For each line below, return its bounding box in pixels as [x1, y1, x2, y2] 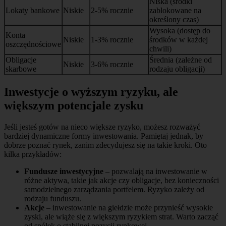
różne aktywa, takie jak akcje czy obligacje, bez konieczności [24, 176, 219, 185]
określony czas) [149, 15, 199, 24]
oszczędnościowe [6, 40, 61, 49]
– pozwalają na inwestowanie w [103, 166, 207, 176]
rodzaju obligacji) [149, 65, 205, 74]
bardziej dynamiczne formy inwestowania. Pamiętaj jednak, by [4, 131, 203, 140]
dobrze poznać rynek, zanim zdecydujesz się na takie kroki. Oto [4, 140, 207, 149]
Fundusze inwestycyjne [24, 166, 103, 176]
